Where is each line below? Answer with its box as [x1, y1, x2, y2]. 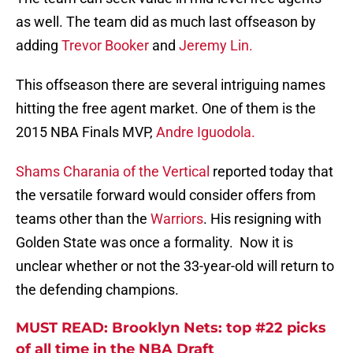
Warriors [147, 210, 203, 228]
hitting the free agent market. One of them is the [16, 100, 316, 117]
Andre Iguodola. [156, 124, 255, 141]
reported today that [213, 163, 333, 180]
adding [16, 37, 61, 54]
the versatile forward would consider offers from [16, 187, 316, 204]
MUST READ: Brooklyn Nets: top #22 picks [16, 319, 326, 337]
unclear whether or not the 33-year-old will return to [16, 258, 334, 275]
